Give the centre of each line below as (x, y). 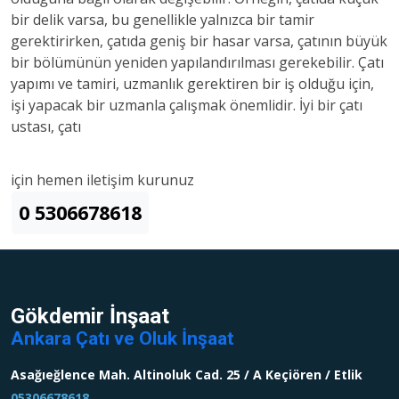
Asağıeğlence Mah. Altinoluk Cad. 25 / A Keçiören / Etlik (187, 375)
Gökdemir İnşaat (90, 317)
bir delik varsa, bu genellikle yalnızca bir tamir (163, 20)
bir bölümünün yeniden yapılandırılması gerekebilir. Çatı (197, 63)
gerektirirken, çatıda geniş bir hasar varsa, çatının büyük (199, 41)
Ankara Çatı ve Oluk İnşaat (122, 339)
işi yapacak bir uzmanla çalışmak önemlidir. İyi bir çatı (187, 106)
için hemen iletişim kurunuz (102, 180)
